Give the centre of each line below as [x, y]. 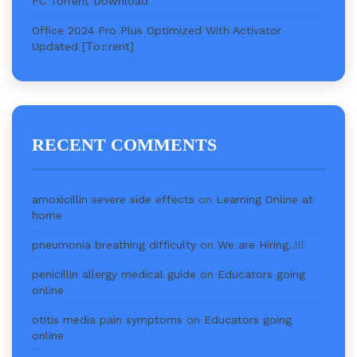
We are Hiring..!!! [261, 244]
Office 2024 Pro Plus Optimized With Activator [157, 30]
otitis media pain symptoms [107, 319]
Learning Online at [265, 199]
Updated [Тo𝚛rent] [83, 46]
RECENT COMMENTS [124, 144]
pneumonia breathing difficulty [114, 244]
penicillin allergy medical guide [114, 274]
